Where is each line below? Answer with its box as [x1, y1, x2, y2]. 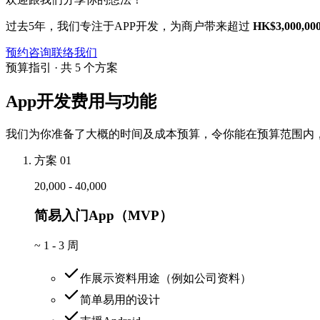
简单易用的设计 [80, 293, 160, 306]
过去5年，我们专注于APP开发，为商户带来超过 [6, 20, 253, 33]
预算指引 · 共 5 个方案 [6, 61, 118, 74]
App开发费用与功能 [6, 92, 156, 111]
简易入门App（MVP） [34, 207, 173, 223]
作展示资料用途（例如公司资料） [80, 271, 251, 284]
